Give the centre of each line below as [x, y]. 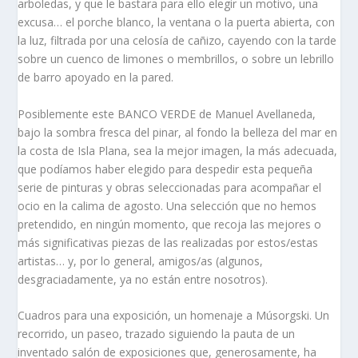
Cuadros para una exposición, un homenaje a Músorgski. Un [174, 316]
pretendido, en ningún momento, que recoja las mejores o [170, 224]
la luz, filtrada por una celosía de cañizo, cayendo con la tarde [177, 41]
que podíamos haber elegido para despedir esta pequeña [165, 169]
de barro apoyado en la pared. [96, 78]
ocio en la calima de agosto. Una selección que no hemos [167, 205]
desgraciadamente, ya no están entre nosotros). [143, 279]
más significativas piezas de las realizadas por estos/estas [168, 242]
